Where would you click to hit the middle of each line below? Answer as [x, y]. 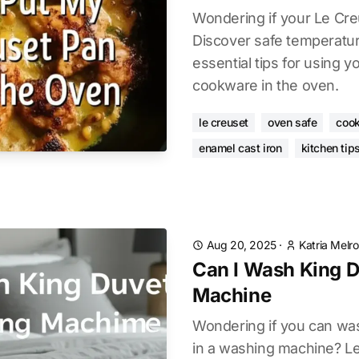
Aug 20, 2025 [241, 245]
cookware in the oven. [266, 85]
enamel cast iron [240, 148]
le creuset [224, 122]
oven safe [292, 122]
